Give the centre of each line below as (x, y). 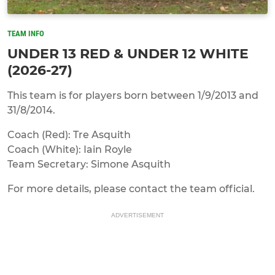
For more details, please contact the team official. (131, 188)
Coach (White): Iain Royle (70, 149)
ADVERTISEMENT (137, 215)
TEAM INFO (26, 33)
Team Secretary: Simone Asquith (89, 164)
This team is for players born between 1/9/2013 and (133, 95)
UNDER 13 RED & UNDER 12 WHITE (128, 53)
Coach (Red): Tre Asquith (69, 134)
